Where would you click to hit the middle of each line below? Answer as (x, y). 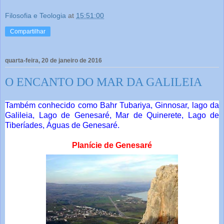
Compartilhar (28, 32)
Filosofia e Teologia (35, 16)
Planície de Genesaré (112, 145)
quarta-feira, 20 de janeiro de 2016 (53, 60)
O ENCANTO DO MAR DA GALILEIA (103, 82)
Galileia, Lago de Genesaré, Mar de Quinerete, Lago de (112, 115)
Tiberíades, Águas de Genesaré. (62, 125)
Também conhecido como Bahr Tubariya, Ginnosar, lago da (112, 105)
